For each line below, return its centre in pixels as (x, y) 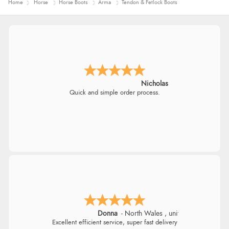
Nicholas (155, 84)
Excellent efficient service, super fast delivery (114, 223)
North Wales (144, 214)
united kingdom (192, 214)
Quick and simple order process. (114, 93)
